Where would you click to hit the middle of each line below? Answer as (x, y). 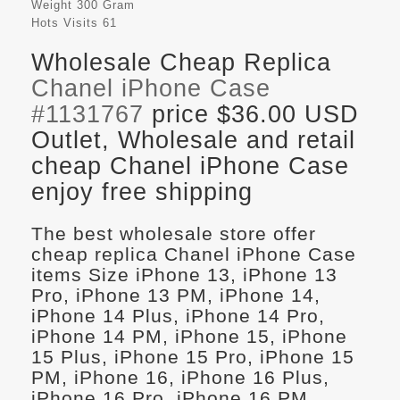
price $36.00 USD (251, 115)
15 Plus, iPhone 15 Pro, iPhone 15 (193, 357)
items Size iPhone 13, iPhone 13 (184, 275)
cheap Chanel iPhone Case (190, 167)
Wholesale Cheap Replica (181, 63)
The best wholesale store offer (174, 234)
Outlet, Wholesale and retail (193, 141)
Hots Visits (65, 23)
